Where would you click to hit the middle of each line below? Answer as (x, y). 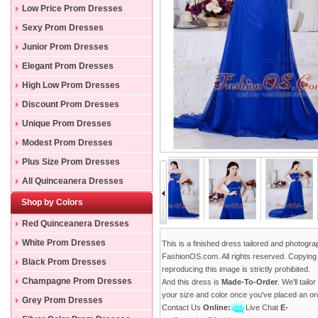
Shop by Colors (52, 202)
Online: (217, 307)
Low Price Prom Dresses (72, 9)
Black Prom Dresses (64, 262)
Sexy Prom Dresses (63, 28)
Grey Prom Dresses (62, 300)
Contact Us (182, 307)
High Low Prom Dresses (71, 85)
